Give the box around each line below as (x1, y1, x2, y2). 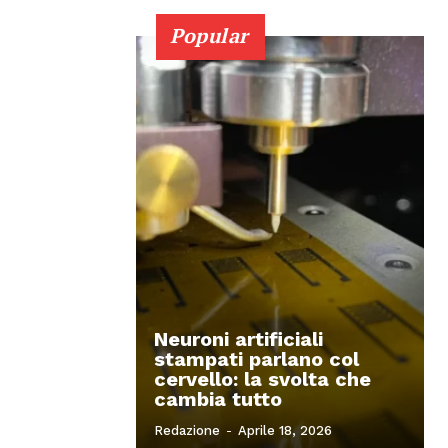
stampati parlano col (154, 346, 359, 371)
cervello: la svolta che (154, 366, 371, 391)
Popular (170, 21, 249, 49)
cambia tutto (154, 386, 282, 411)
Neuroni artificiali (154, 326, 323, 351)
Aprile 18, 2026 (238, 422, 332, 438)
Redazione (154, 422, 220, 438)
